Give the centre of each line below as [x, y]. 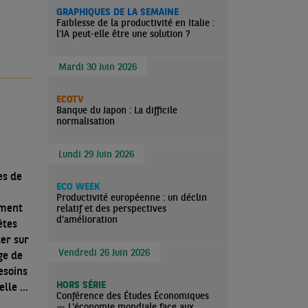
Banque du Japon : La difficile [117, 110]
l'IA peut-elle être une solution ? [123, 34]
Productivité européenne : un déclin [132, 197]
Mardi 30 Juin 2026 [98, 67]
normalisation [86, 121]
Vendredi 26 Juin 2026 [104, 252]
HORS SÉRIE [81, 285]
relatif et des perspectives [111, 208]
